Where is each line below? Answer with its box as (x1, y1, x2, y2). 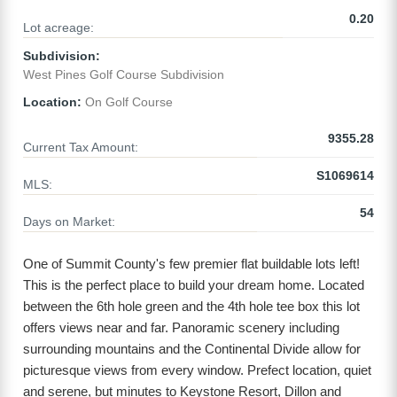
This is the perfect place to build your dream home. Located (23, 277, 364, 293)
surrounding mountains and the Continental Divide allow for (23, 341, 361, 357)
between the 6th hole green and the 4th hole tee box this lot (23, 299, 360, 315)
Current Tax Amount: (23, 140, 138, 155)
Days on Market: (23, 214, 115, 230)
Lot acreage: (23, 20, 94, 35)
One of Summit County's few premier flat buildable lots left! (23, 256, 360, 272)
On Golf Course (82, 95, 173, 110)
